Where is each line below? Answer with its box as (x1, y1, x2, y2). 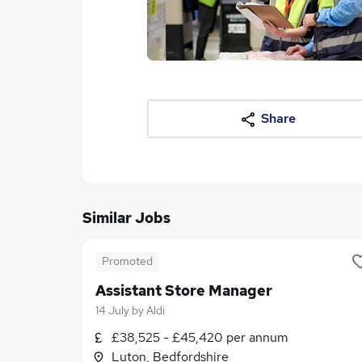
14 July (95, 303, 129, 318)
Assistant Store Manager (95, 281, 272, 300)
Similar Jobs (82, 208, 170, 227)
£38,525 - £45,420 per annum (112, 329, 288, 346)
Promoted (101, 254, 153, 268)
